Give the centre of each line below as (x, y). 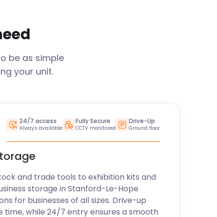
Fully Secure (93, 121)
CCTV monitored (95, 128)
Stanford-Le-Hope (103, 189)
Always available (41, 128)
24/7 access (38, 121)
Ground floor (144, 128)
